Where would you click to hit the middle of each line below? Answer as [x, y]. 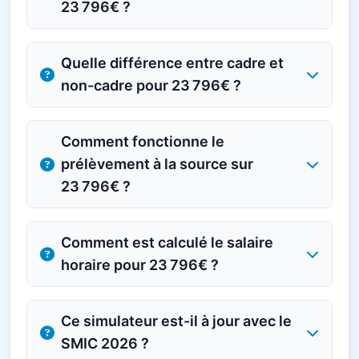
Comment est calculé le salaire [167, 242]
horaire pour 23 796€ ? [140, 265]
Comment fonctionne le [143, 141]
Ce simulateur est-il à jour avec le [176, 321]
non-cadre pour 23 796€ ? [151, 85]
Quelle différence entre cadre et [172, 63]
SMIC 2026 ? [105, 343]
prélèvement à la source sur [157, 164]
